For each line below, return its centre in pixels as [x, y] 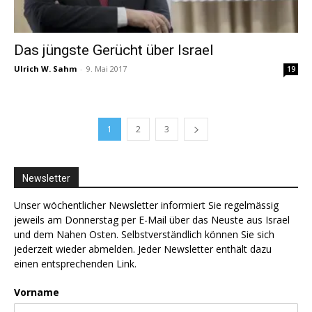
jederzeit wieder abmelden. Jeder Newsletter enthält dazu [143, 249]
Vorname [37, 292]
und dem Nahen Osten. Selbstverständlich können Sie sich [144, 234]
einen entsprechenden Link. [75, 263]
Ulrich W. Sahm [45, 68]
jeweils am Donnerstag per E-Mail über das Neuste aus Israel [152, 219]
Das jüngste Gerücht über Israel [114, 50]
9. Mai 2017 [107, 68]
